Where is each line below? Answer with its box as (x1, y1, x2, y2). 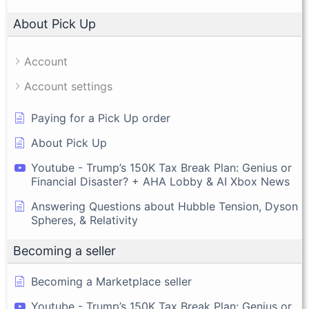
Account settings (24, 79, 112, 94)
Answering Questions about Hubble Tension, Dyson (31, 199, 298, 214)
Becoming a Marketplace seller (31, 275, 192, 289)
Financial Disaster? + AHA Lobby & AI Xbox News (31, 175, 290, 189)
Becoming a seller (13, 243, 116, 259)
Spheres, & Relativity (31, 213, 138, 228)
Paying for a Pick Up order (31, 111, 170, 126)
